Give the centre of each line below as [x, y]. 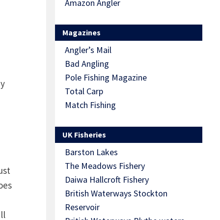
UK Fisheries [84, 135]
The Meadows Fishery [105, 166]
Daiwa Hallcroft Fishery [107, 180]
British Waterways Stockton [116, 193]
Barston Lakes [91, 152]
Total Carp [84, 91]
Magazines [82, 33]
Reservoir [82, 207]
